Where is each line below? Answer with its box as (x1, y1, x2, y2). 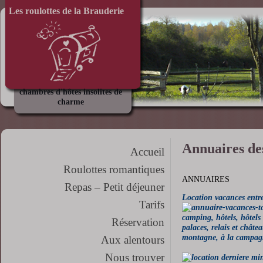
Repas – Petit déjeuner (65, 180, 164, 193)
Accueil (130, 145, 164, 158)
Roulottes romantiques (63, 163, 164, 176)
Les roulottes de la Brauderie (9, 6, 124, 16)
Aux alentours (101, 233, 164, 246)
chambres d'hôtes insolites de (19, 87, 122, 96)
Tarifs (139, 198, 164, 211)
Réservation (112, 215, 164, 228)
